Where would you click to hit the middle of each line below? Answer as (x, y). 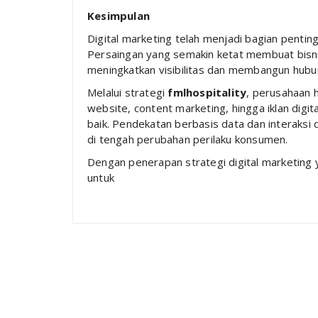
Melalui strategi (128, 92)
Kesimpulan (119, 15)
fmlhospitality (207, 92)
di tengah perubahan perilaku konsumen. (188, 139)
